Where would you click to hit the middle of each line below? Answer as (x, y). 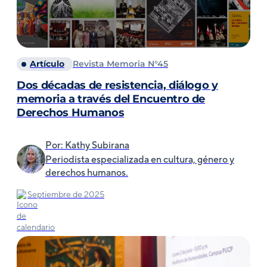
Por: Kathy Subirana (87, 145)
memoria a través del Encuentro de (111, 99)
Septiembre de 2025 (66, 194)
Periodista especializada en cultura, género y (140, 159)
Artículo (47, 64)
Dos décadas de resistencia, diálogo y (117, 85)
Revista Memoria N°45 (120, 64)
